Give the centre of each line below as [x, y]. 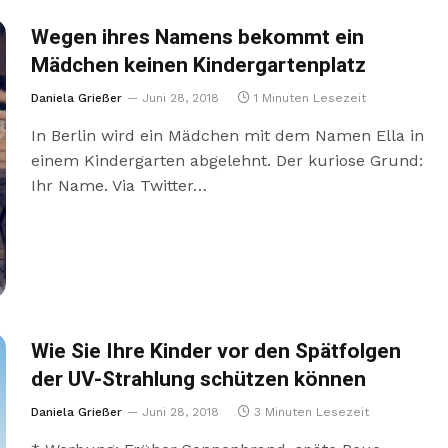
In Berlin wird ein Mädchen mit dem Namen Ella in [227, 136]
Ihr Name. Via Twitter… [118, 186]
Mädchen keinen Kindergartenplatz [198, 66]
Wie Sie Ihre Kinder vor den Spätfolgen [215, 352]
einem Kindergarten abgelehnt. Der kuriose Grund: [226, 161]
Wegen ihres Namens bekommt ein [197, 38]
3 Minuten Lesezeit [311, 412]
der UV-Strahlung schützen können [198, 380]
